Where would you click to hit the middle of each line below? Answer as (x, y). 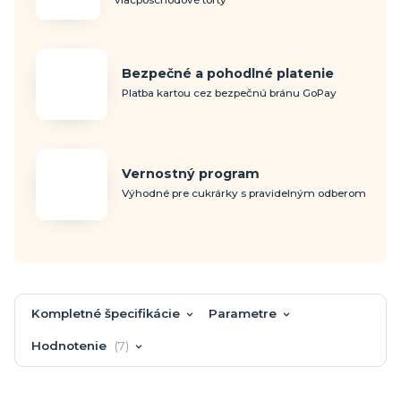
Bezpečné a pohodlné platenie (228, 73)
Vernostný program (191, 173)
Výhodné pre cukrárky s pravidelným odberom (244, 193)
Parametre (242, 313)
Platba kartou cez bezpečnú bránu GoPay (229, 93)
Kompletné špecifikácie (106, 313)
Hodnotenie (71, 345)
